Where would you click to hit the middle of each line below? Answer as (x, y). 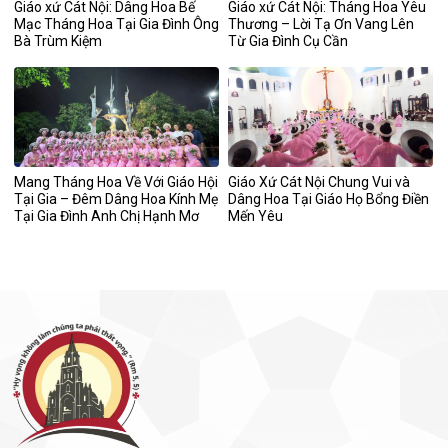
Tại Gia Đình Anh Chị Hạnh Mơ (106, 216)
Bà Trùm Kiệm (58, 40)
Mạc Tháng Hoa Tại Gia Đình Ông (116, 23)
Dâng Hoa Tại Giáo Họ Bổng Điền (328, 199)
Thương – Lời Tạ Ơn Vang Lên (321, 23)
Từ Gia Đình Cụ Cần (288, 40)
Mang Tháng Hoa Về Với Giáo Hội (116, 182)
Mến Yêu (255, 216)
